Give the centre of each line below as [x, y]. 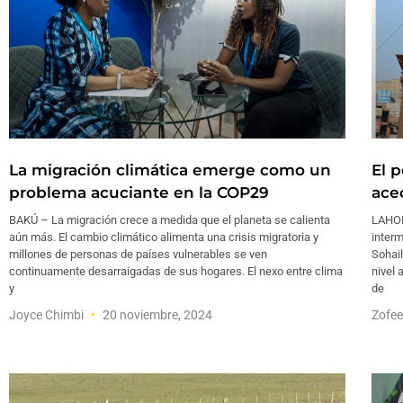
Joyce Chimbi [48, 314]
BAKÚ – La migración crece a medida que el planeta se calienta [170, 219]
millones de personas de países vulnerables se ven [138, 254]
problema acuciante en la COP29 [139, 192]
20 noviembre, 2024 [156, 314]
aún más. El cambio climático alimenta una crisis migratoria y [164, 237]
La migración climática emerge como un [170, 170]
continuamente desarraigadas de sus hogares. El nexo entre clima [176, 271]
